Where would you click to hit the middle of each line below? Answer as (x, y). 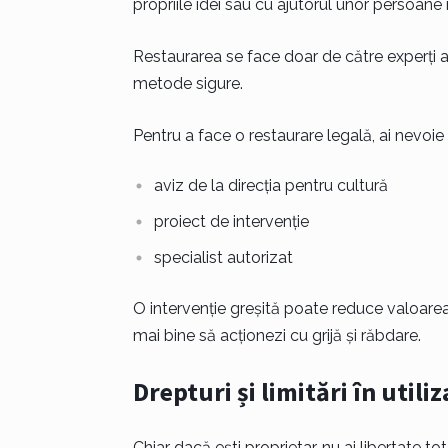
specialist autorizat (223, 257)
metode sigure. (187, 83)
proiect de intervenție (231, 221)
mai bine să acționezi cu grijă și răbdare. (276, 335)
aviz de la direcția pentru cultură (270, 185)
